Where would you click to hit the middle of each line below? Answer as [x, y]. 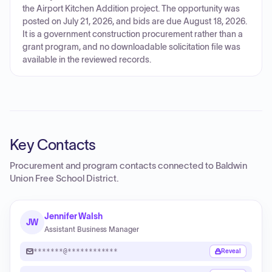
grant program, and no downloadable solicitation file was [131, 47]
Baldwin [231, 166]
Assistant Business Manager [92, 229]
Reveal [231, 251]
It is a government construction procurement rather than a [133, 34]
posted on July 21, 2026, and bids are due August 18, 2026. [135, 22]
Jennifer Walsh [74, 216]
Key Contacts [53, 145]
